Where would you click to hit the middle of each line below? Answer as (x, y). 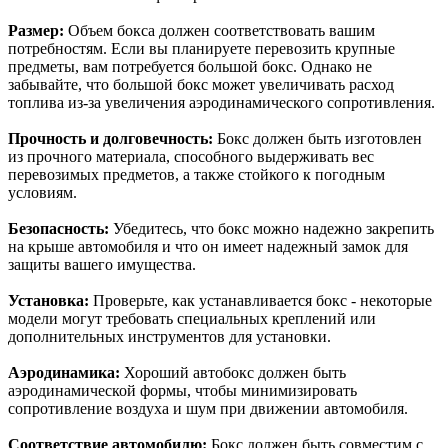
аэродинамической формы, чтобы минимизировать (182, 390)
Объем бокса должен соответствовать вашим (219, 30)
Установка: (48, 300)
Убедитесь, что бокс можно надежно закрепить (271, 228)
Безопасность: (58, 228)
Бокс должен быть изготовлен (319, 138)
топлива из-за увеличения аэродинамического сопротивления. (221, 102)
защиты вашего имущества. (102, 264)
